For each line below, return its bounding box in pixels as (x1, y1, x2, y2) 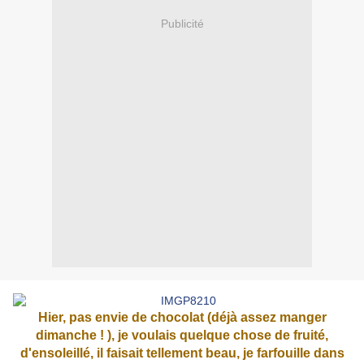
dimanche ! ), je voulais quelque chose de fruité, (36, 328, 328, 343)
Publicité (160, 16, 204, 30)
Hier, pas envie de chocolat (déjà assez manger (37, 310, 327, 325)
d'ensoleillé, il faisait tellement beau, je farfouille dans (19, 346, 344, 361)
